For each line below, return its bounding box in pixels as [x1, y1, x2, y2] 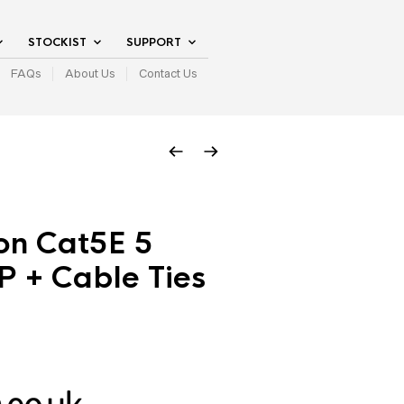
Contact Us [139, 67, 197, 80]
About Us [65, 67, 115, 80]
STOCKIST [28, 35, 87, 50]
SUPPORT [126, 35, 181, 50]
